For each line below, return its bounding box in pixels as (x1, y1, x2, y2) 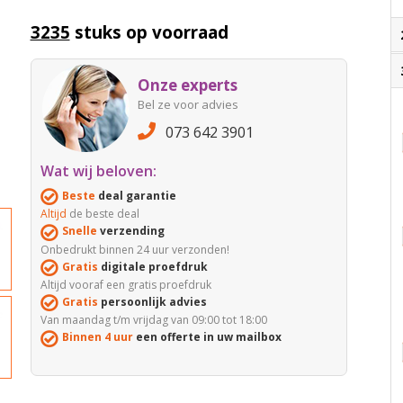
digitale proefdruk (97, 258, 208, 274)
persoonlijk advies (97, 294, 207, 310)
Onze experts (137, 75, 237, 96)
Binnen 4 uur (61, 329, 133, 345)
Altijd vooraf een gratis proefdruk (40, 277, 211, 293)
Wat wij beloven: (40, 161, 157, 182)
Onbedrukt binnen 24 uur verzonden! (40, 241, 229, 257)
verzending (96, 223, 165, 239)
